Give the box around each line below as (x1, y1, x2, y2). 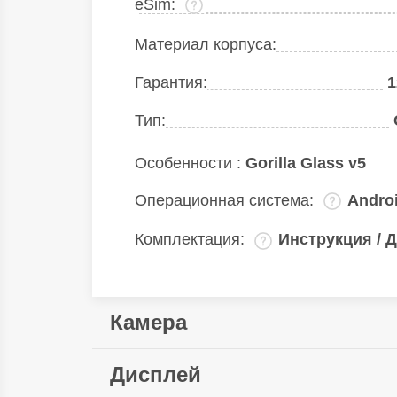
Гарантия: (135, 74, 207, 92)
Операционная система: (135, 191, 318, 209)
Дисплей (110, 362, 201, 386)
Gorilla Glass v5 (245, 154, 366, 172)
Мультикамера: (135, 351, 246, 370)
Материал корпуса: (135, 35, 276, 54)
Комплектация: (135, 230, 249, 249)
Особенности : (135, 154, 245, 172)
